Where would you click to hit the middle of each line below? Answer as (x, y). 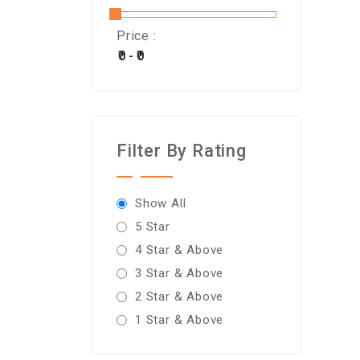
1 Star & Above (180, 320)
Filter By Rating (182, 151)
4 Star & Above (180, 250)
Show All (161, 203)
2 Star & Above (180, 297)
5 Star (153, 227)
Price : (137, 36)
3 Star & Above (180, 273)
